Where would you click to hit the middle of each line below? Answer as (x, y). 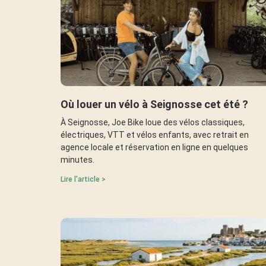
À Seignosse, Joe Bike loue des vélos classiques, (153, 122)
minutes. (77, 159)
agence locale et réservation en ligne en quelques (154, 147)
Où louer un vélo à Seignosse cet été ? (154, 104)
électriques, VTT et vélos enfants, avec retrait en (155, 134)
